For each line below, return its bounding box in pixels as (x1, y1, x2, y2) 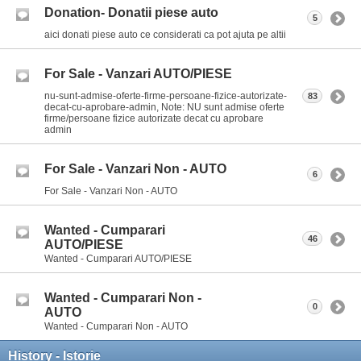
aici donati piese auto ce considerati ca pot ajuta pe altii (44, 28, 286, 40)
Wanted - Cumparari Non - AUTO (44, 321, 188, 333)
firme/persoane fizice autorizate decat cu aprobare (44, 112, 263, 124)
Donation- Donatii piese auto (44, 6, 218, 20)
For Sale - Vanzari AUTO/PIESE (44, 67, 232, 81)
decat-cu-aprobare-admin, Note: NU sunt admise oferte (44, 101, 284, 113)
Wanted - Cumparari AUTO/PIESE (44, 253, 192, 265)
